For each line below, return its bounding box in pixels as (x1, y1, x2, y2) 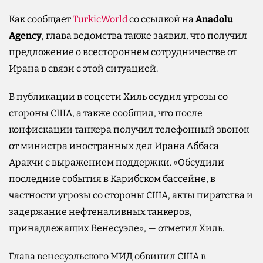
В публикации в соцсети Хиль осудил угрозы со (9, 90, 228, 102)
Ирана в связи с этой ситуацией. (9, 62, 158, 74)
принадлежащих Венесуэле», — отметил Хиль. (9, 222, 224, 234)
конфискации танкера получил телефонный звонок (9, 123, 249, 135)
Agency (9, 29, 42, 41)
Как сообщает (9, 13, 73, 25)
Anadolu (195, 13, 233, 25)
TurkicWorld (73, 13, 127, 25)
